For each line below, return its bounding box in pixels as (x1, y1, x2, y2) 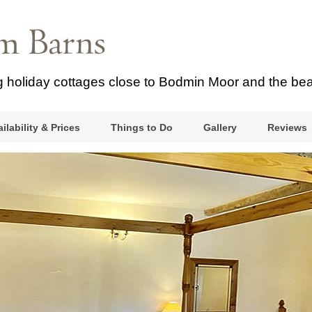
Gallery (203, 122, 237, 133)
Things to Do (110, 122, 173, 133)
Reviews (267, 122, 307, 133)
